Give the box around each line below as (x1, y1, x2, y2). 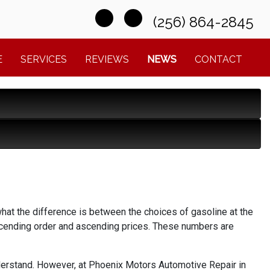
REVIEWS (85, 54, 129, 65)
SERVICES (20, 54, 67, 65)
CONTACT (195, 54, 242, 65)
